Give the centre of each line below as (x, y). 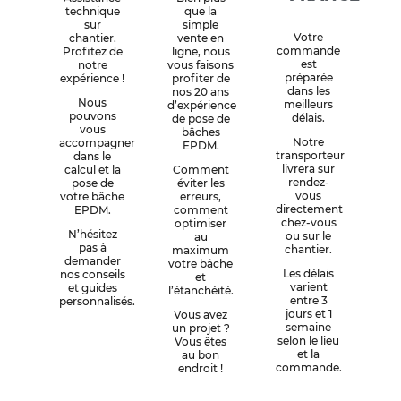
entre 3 (308, 301)
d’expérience (201, 106)
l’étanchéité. (200, 291)
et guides (92, 288)
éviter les (200, 183)
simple (200, 25)
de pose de (200, 119)
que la (200, 12)
